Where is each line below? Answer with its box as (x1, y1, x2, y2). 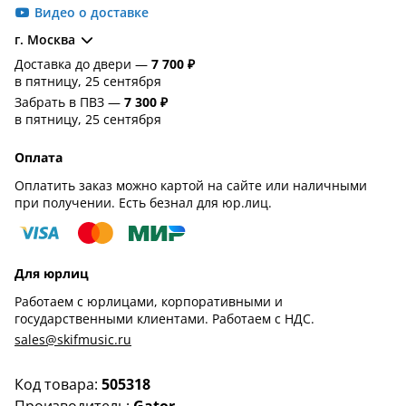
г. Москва (14, 31, 75, 48)
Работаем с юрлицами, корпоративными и (14, 293, 283, 310)
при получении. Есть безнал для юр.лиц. (14, 194, 272, 211)
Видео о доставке (34, 4, 149, 21)
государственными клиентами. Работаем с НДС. (14, 310, 314, 327)
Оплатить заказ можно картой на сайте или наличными (14, 177, 367, 194)
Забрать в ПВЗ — (14, 93, 124, 111)
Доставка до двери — (14, 55, 151, 72)
